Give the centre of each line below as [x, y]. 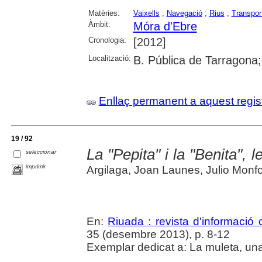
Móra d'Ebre [165, 26]
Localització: [109, 58]
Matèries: [104, 13]
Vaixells [146, 13]
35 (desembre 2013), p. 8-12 [158, 235]
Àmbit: [99, 24]
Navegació [184, 13]
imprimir [36, 167]
